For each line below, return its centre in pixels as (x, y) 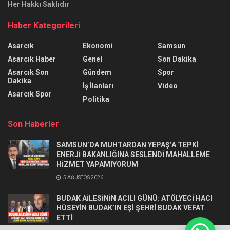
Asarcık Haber (32, 59)
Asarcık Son (28, 72)
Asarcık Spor (30, 94)
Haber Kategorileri (44, 25)
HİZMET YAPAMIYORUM (97, 164)
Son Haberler (33, 124)
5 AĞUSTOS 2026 (83, 177)
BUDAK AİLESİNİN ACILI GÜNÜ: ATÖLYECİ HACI (135, 198)
